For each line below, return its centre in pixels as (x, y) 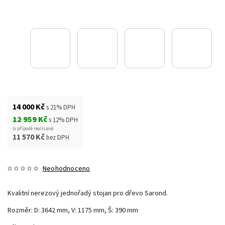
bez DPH (58, 137)
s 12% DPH (63, 120)
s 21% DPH (61, 107)
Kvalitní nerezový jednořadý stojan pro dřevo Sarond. (88, 193)
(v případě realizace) (33, 129)
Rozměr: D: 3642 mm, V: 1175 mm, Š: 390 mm (73, 210)
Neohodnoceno (67, 168)
